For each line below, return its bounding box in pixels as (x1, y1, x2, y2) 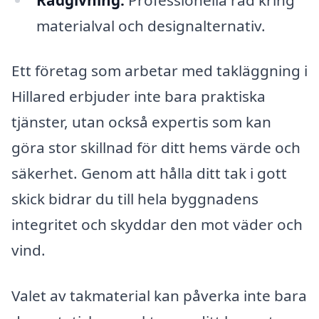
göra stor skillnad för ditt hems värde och (11, 137, 300, 158)
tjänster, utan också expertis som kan (11, 112, 271, 132)
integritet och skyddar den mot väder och (11, 214, 303, 235)
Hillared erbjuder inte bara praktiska (11, 86, 266, 107)
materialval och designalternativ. (36, 15, 266, 36)
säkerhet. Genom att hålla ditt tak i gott (11, 163, 287, 184)
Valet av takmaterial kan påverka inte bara (11, 286, 307, 306)
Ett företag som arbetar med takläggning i (11, 61, 308, 81)
